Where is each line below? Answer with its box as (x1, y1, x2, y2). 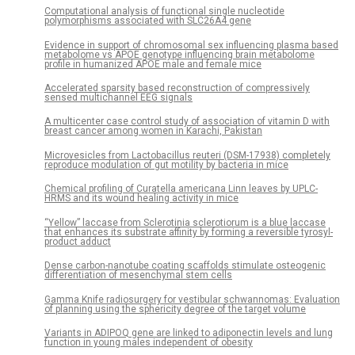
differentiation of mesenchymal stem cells (44, 269, 232, 281)
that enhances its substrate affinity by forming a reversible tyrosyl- (44, 226, 333, 238)
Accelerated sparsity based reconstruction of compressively (44, 82, 310, 94)
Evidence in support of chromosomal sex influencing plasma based (44, 39, 338, 51)
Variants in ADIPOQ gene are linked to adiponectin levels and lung (44, 327, 333, 339)
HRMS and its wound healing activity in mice (44, 193, 239, 204)
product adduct (44, 235, 111, 247)
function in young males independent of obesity (44, 337, 253, 349)
